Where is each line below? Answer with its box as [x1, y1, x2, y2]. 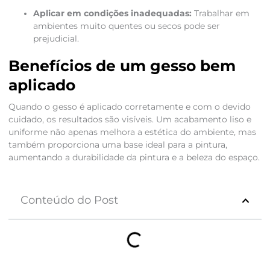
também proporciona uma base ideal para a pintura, [8, 140, 227, 150]
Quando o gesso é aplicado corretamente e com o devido [8, 102, 251, 112]
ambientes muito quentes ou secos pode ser [33, 21, 220, 31]
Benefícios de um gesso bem [8, 57, 236, 75]
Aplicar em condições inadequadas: [33, 8, 192, 19]
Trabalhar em [191, 8, 250, 19]
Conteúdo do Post [20, 193, 118, 207]
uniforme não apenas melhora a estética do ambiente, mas [8, 127, 256, 137]
